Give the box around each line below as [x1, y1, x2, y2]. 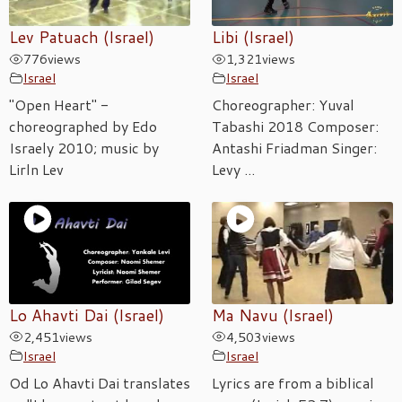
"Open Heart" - [9, 94, 109, 116]
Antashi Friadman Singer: [212, 137, 377, 159]
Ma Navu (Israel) [212, 303, 334, 327]
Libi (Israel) [212, 26, 294, 49]
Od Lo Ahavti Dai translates [9, 371, 190, 393]
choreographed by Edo [9, 116, 157, 137]
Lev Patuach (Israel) [9, 26, 154, 49]
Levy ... [212, 159, 255, 180]
